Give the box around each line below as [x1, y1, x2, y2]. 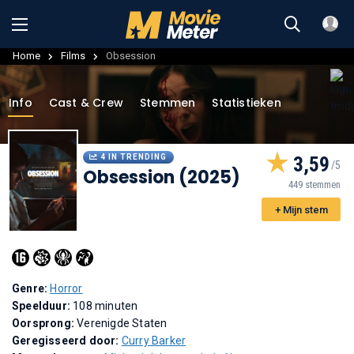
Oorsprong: [12, 316, 77, 330]
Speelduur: [12, 299, 73, 312]
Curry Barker [121, 333, 186, 347]
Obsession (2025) [83, 164, 240, 190]
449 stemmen [288, 178, 341, 190]
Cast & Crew [48, 94, 124, 111]
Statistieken [212, 94, 281, 111]
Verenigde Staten [77, 316, 168, 330]
